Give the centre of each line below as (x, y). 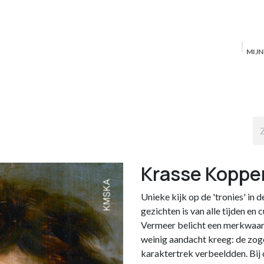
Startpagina (95, 73)
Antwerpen (225, 73)
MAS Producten (161, 73)
